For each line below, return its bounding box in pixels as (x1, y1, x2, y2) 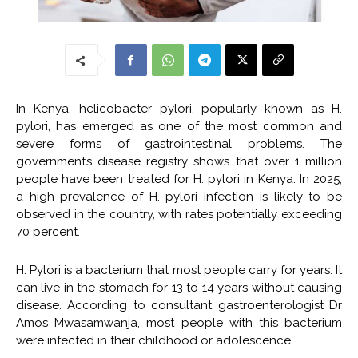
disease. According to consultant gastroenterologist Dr (16, 298, 342, 313)
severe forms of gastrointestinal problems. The (16, 137, 342, 152)
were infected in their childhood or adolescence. (16, 333, 293, 348)
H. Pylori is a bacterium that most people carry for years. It (16, 263, 342, 278)
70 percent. (16, 225, 80, 240)
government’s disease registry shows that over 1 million (16, 154, 342, 169)
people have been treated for (16, 172, 193, 187)
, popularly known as (191, 101, 332, 117)
